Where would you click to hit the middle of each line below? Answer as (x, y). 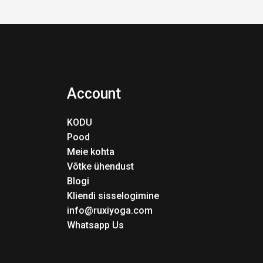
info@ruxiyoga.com (109, 210)
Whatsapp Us (95, 225)
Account (94, 94)
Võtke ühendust (100, 166)
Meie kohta (90, 151)
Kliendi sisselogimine (113, 195)
